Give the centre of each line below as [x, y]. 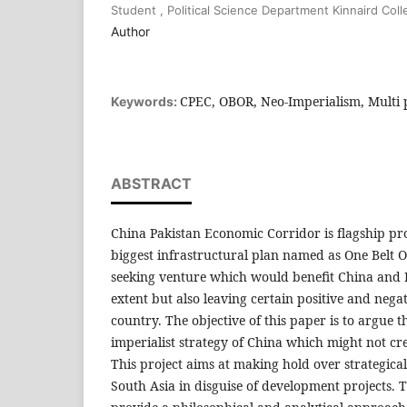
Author [130, 31]
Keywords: [145, 101]
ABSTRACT [151, 183]
